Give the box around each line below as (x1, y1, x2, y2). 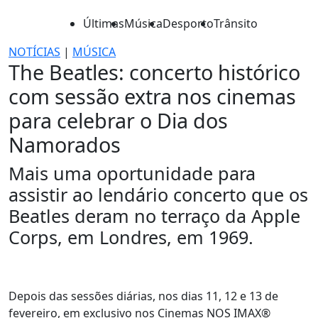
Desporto (163, 16, 214, 31)
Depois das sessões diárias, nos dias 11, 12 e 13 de (9, 288, 278, 304)
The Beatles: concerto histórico (9, 58, 300, 86)
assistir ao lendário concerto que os (9, 182, 308, 207)
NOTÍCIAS (9, 44, 60, 60)
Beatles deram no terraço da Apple (9, 204, 300, 228)
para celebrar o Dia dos (9, 106, 228, 134)
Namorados (9, 131, 121, 158)
